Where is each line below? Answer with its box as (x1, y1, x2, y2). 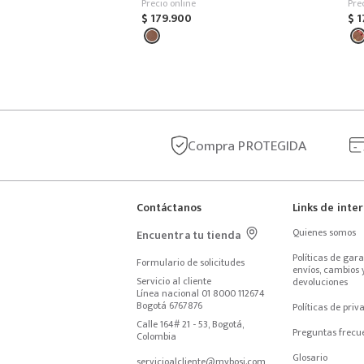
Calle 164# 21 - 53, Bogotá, (136, 316, 244, 332)
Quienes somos (292, 224, 356, 240)
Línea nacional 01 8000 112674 (136, 285, 265, 301)
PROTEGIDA (235, 133, 307, 158)
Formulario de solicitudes (136, 254, 245, 271)
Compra (187, 133, 236, 158)
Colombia (136, 328, 176, 344)
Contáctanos (136, 198, 201, 217)
